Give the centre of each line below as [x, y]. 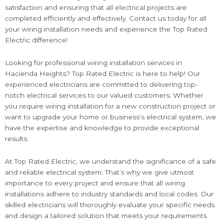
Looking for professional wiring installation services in [93, 63]
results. [17, 139]
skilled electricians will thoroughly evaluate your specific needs [110, 205]
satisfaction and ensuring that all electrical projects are [96, 8]
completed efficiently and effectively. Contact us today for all [106, 18]
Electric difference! [36, 40]
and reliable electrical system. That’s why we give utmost [99, 172]
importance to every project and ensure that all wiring [95, 183]
